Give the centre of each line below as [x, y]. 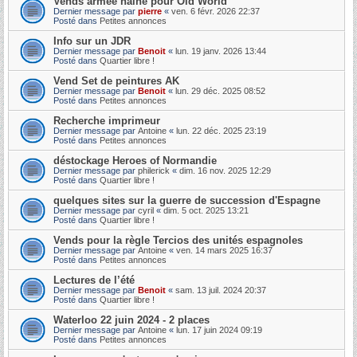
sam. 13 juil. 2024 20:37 [221, 290]
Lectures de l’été [94, 280]
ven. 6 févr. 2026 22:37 [216, 11]
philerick [154, 170]
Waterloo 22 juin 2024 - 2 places [131, 320]
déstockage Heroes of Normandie [135, 160]
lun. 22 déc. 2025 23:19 [221, 130]
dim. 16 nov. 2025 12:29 [225, 170]
